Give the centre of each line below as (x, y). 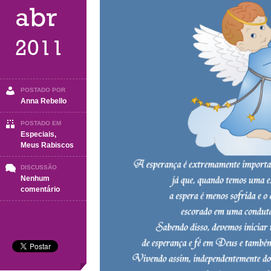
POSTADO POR (43, 90)
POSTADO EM (41, 123)
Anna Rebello (44, 101)
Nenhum (35, 178)
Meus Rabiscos (47, 145)
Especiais (38, 134)
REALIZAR (78, 232)
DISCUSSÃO (39, 167)
